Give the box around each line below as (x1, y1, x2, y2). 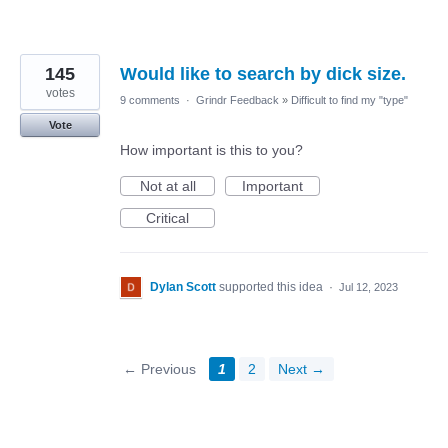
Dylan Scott (150, 280, 216, 295)
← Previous (123, 361, 196, 378)
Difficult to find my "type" (291, 94, 408, 107)
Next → (278, 361, 325, 378)
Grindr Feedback (196, 94, 279, 107)
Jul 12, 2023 (339, 281, 398, 294)
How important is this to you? (120, 142, 303, 159)
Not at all (139, 178, 196, 195)
